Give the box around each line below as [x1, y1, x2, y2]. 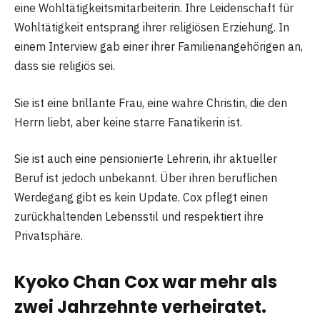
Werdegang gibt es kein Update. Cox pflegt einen [14, 190, 268, 205]
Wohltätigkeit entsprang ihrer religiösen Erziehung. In [14, 20, 289, 35]
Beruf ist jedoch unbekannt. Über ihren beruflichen [14, 171, 277, 186]
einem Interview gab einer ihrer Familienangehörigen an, [14, 39, 303, 54]
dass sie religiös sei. [14, 59, 115, 74]
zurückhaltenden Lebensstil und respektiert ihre [14, 209, 264, 224]
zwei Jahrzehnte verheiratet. [14, 294, 266, 319]
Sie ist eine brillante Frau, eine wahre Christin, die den [14, 95, 287, 110]
